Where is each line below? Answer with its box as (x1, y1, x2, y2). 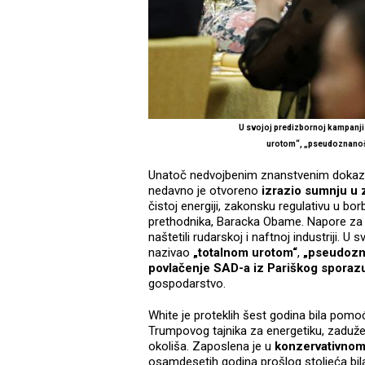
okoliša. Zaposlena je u (148, 339, 275, 354)
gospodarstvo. (148, 276, 226, 292)
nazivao (148, 245, 190, 261)
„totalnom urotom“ (190, 245, 297, 261)
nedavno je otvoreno (148, 183, 262, 199)
